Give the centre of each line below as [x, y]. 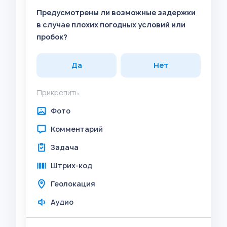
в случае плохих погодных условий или [111, 25]
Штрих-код [71, 165]
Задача [65, 147]
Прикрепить [58, 92]
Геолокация [73, 184]
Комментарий [77, 129]
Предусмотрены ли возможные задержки [116, 12]
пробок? [52, 37]
